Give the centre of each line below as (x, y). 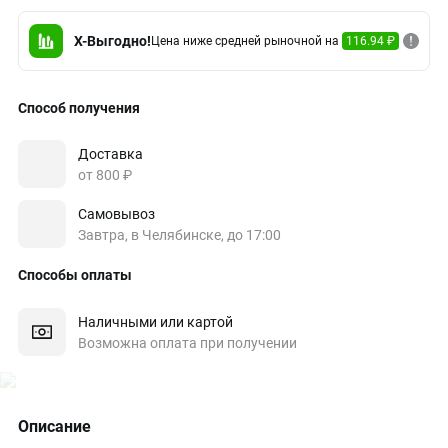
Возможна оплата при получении (187, 342)
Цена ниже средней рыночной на (246, 41)
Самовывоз (116, 213)
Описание (54, 426)
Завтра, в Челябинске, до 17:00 (179, 234)
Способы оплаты (75, 275)
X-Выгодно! (112, 41)
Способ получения (79, 108)
